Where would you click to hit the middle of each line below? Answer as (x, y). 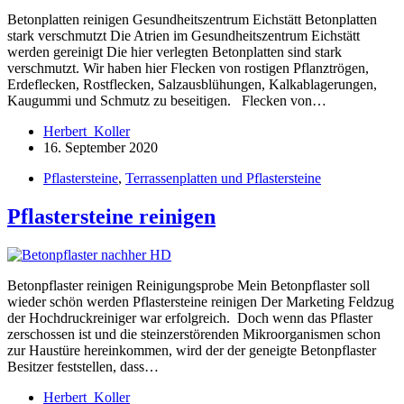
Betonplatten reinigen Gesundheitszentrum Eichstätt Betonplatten (192, 20)
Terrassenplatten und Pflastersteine (223, 179)
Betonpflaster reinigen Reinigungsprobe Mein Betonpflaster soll (188, 285)
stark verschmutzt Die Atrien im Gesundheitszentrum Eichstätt (184, 36)
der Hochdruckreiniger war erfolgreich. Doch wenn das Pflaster (190, 317)
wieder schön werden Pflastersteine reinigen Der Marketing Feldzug (201, 301)
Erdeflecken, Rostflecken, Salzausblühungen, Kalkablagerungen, (192, 85)
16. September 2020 (101, 148)
